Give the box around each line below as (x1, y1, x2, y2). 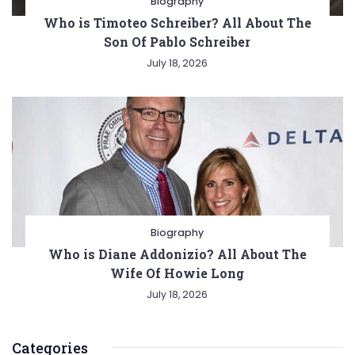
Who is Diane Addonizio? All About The (48, 245, 307, 262)
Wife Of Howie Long (110, 264, 245, 281)
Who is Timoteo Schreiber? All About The (43, 13, 311, 31)
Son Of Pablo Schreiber (104, 32, 251, 50)
